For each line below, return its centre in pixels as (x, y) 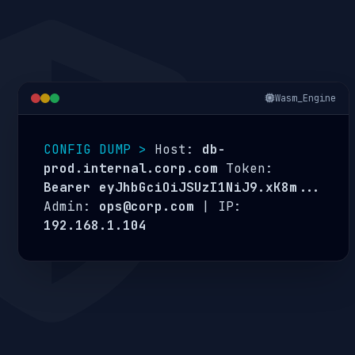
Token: (246, 169)
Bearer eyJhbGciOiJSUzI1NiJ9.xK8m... (183, 188)
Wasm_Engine (305, 99)
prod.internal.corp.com (131, 169)
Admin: (72, 207)
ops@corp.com (147, 207)
